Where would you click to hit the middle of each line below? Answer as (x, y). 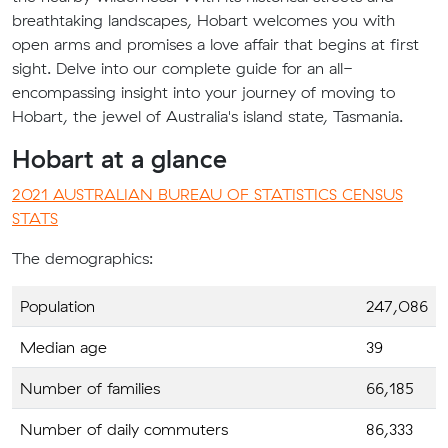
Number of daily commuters (124, 429)
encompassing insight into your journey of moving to (203, 92)
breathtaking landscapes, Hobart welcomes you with (203, 20)
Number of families (90, 388)
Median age (63, 347)
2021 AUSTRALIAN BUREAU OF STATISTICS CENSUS (207, 194)
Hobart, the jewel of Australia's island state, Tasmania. (207, 116)
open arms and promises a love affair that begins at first (215, 44)
